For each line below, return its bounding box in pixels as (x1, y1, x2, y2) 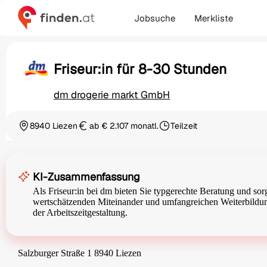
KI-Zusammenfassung (33, 170, 140, 184)
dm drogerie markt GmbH (54, 88, 170, 102)
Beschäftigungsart (158, 125, 228, 136)
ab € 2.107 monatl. (89, 120, 159, 132)
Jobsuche (134, 12, 175, 24)
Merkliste (194, 12, 233, 24)
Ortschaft (17, 125, 53, 136)
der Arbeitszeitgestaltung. (33, 207, 128, 218)
